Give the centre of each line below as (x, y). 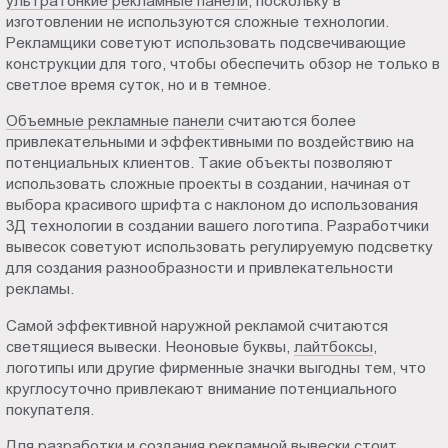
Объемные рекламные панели (115, 121)
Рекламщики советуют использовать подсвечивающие (206, 42)
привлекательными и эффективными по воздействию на (210, 142)
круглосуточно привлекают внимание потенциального (202, 388)
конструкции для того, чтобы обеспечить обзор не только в (223, 63)
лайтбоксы (334, 346)
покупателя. (50, 409)
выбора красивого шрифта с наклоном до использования (212, 205)
